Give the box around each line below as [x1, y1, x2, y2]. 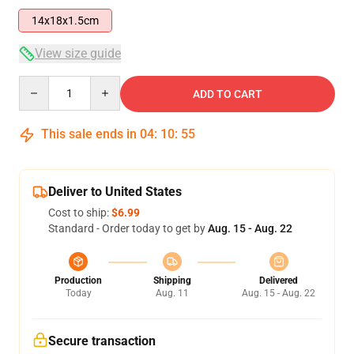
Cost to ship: [48, 206, 111, 219]
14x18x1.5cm [32, 14, 99, 27]
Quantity [18, 77, 62, 89]
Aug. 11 [155, 288, 189, 299]
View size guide [35, 46, 121, 61]
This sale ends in [38, 126, 140, 141]
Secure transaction [48, 333, 156, 348]
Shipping [153, 275, 191, 286]
